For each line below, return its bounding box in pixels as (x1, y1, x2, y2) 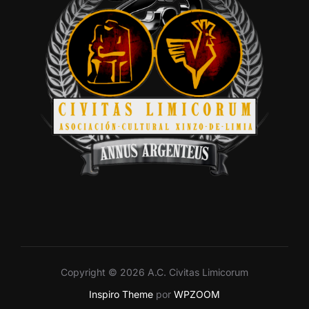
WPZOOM (174, 288, 220, 300)
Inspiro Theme (89, 288, 153, 300)
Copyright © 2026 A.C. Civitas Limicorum (61, 266, 248, 278)
